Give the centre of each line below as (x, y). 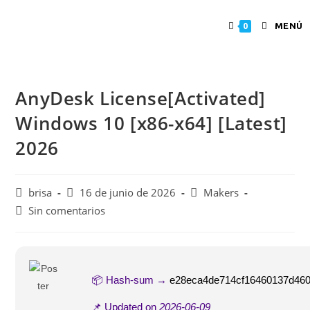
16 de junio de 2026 (128, 193)
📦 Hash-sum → (131, 280)
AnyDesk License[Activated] (141, 98)
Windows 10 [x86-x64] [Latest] (151, 123)
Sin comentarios (67, 211)
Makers (221, 193)
